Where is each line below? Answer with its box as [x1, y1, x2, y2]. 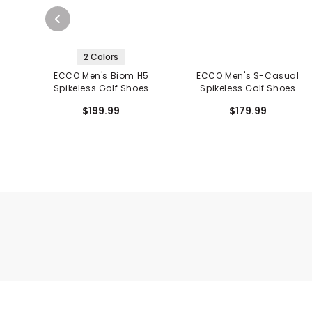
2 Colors [84, 50, 119, 63]
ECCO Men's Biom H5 [53, 69, 149, 81]
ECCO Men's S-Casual [196, 69, 299, 81]
